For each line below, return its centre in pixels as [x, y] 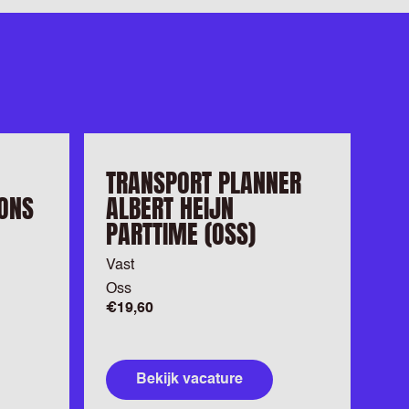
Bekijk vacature [189, 380]
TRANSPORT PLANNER [204, 183]
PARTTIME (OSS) [181, 234]
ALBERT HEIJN [170, 208]
